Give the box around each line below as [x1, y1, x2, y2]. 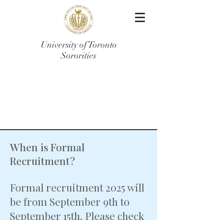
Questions [10, 100, 72, 120]
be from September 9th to [10, 194, 130, 208]
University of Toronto [40, 39, 117, 50]
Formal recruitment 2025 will [10, 180, 144, 194]
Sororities [61, 50, 96, 61]
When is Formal [10, 140, 84, 154]
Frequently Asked [10, 79, 116, 99]
